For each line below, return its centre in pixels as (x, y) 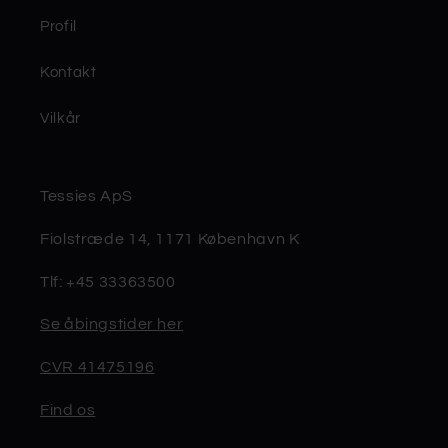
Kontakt (68, 72)
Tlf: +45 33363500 (108, 281)
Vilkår (60, 118)
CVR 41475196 (97, 367)
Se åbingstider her (112, 324)
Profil (58, 26)
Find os (68, 409)
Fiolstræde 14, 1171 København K (170, 238)
